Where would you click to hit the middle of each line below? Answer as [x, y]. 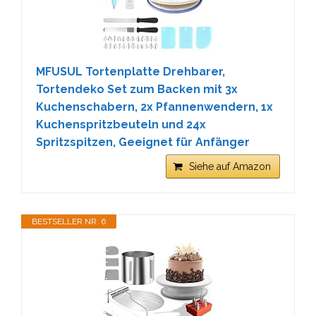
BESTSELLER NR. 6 [69, 221]
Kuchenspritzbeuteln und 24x [121, 124]
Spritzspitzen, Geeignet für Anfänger [143, 142]
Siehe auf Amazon [230, 166]
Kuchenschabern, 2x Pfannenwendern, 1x [154, 107]
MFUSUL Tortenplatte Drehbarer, [130, 72]
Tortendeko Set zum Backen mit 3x [137, 89]
